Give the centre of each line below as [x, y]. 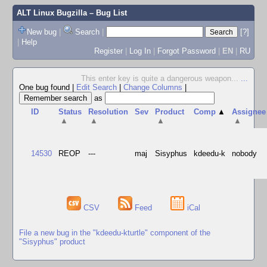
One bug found [46, 87]
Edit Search [97, 87]
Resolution [108, 112]
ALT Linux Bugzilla [52, 13]
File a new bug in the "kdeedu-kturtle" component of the [115, 232]
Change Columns [153, 87]
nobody [245, 153]
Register [108, 51]
